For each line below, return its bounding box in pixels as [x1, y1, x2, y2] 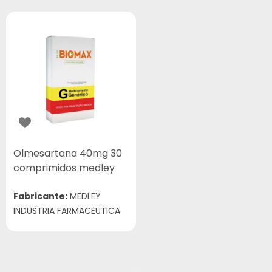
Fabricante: [13, 190, 67, 202]
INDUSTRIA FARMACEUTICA [13, 205, 120, 217]
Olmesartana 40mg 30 [13, 146, 122, 160]
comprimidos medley [13, 161, 115, 175]
